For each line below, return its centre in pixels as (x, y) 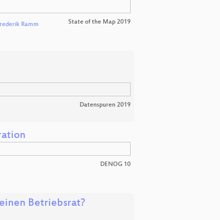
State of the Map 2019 (99, 22)
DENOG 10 (115, 164)
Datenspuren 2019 (105, 105)
